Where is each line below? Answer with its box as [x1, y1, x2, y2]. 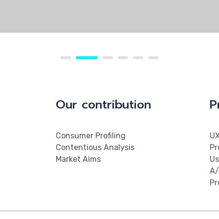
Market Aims [56, 154, 101, 164]
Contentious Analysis [56, 143, 134, 152]
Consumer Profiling [56, 131, 126, 140]
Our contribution [56, 96, 151, 113]
